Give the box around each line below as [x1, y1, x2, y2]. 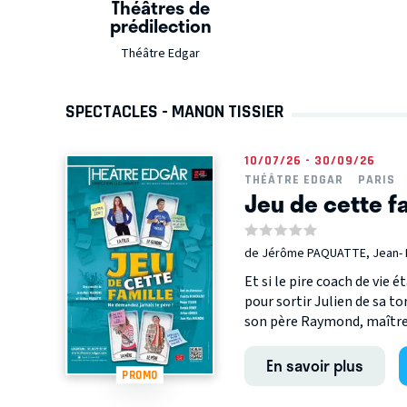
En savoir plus [265, 353, 363, 378]
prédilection [110, 12, 213, 40]
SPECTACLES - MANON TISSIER [65, 101, 284, 123]
